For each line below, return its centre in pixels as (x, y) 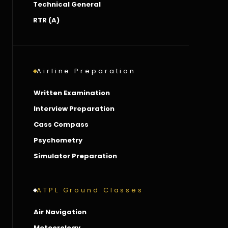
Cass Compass (61, 124)
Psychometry (58, 140)
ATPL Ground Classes (90, 190)
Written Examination (72, 93)
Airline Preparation (87, 71)
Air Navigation (60, 212)
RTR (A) (46, 20)
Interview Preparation (74, 109)
